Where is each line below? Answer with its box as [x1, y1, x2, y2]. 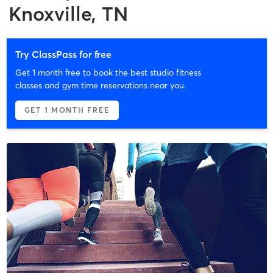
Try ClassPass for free [15, 48, 112, 60]
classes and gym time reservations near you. [15, 79, 186, 91]
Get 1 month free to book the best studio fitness [15, 66, 201, 78]
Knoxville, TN [9, 1, 128, 26]
